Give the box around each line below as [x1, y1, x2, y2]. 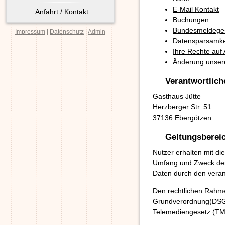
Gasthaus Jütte [153, 92, 201, 101]
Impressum [15, 28, 45, 35]
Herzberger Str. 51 [153, 103, 211, 111]
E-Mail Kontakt [173, 5, 219, 14]
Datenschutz [50, 28, 84, 35]
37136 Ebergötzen [153, 114, 211, 122]
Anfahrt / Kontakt [35, 8, 88, 16]
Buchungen [173, 16, 209, 24]
